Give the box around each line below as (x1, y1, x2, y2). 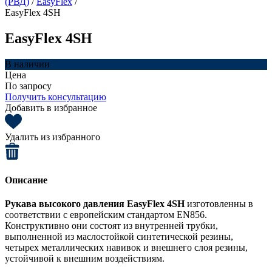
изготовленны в (187, 199, 253, 209)
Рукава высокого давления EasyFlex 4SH (5, 199, 187, 209)
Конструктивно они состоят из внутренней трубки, (5, 220, 218, 231)
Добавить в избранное (5, 102, 97, 113)
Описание (5, 174, 47, 185)
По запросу (5, 80, 52, 91)
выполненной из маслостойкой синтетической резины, (5, 231, 233, 242)
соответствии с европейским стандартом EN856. (5, 209, 207, 220)
